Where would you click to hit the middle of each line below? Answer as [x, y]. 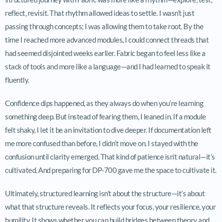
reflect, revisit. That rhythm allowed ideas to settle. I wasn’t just [100, 13]
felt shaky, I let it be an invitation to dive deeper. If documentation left [108, 130]
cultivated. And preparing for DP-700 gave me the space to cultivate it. [111, 170]
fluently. [17, 80]
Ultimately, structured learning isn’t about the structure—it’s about [105, 193]
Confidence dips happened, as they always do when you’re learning [104, 103]
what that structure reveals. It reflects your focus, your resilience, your [110, 206]
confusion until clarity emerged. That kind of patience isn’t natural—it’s [110, 156]
